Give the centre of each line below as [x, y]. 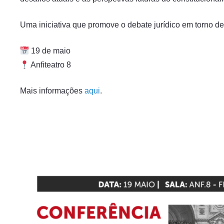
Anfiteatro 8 [51, 65]
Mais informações [52, 91]
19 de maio [50, 51]
